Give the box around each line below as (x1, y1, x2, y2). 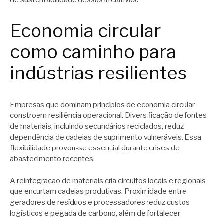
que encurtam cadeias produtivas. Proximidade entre (10, 187, 186, 196)
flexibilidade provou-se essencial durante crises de (10, 143, 180, 152)
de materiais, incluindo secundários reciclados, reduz (10, 121, 184, 131)
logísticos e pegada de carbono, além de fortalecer (10, 209, 180, 218)
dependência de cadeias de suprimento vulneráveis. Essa (10, 132, 201, 142)
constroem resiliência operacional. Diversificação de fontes (10, 110, 207, 120)
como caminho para (10, 41, 176, 63)
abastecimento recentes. (10, 154, 95, 163)
